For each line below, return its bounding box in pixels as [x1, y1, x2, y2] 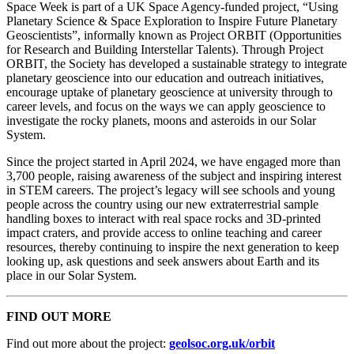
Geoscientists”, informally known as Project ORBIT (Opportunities [6, 28, 341, 43]
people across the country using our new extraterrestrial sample [6, 198, 318, 212]
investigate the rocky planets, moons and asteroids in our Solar [6, 114, 316, 128]
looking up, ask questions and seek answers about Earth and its [6, 254, 319, 269]
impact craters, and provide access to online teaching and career [6, 226, 322, 240]
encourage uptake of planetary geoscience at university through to [6, 85, 333, 100]
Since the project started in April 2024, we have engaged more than [6, 155, 341, 169]
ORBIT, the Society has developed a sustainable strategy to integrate [6, 57, 347, 71]
